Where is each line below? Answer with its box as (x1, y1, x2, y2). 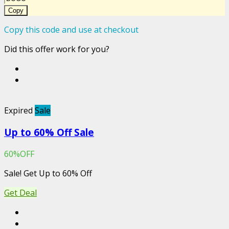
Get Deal (4, 187, 37, 198)
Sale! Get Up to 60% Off (4, 167, 92, 179)
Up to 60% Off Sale (4, 126, 94, 139)
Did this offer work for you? (4, 43, 109, 55)
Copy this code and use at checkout (4, 24, 139, 36)
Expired (4, 105, 33, 117)
